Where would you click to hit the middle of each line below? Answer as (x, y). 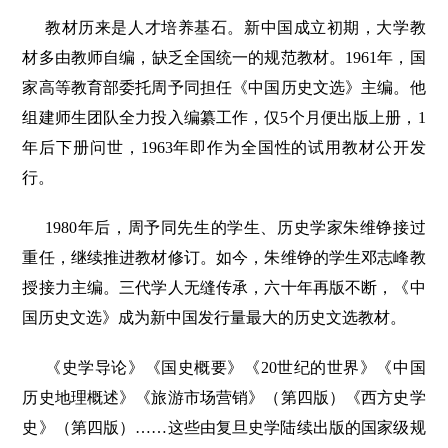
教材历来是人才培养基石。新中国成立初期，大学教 (235, 28)
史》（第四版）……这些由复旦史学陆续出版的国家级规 (224, 428)
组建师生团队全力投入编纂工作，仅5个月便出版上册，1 (224, 118)
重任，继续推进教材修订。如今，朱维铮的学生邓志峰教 (224, 258)
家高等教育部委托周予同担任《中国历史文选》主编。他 (224, 88)
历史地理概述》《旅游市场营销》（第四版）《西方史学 (224, 398)
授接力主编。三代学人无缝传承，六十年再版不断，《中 (224, 288)
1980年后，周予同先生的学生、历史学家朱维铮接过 (235, 228)
